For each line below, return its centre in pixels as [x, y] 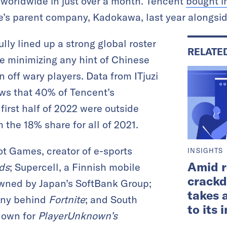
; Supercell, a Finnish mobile [75, 167]
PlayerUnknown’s [78, 215]
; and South [111, 199]
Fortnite [67, 199]
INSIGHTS [205, 151]
